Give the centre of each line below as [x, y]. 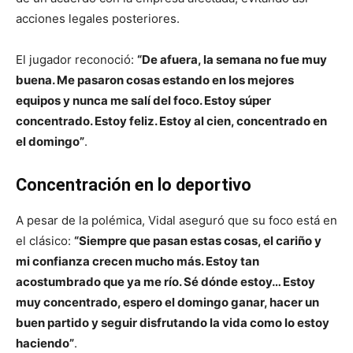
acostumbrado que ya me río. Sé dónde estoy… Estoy [165, 282]
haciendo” [45, 344]
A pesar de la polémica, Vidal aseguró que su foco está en [176, 221]
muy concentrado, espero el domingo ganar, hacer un [167, 303]
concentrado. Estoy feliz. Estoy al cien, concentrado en [171, 121]
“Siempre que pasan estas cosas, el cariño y [198, 241]
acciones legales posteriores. [98, 19]
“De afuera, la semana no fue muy [232, 60]
